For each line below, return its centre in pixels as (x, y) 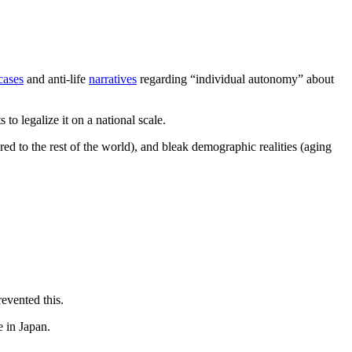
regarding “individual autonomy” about (235, 79)
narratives (113, 79)
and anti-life (56, 79)
